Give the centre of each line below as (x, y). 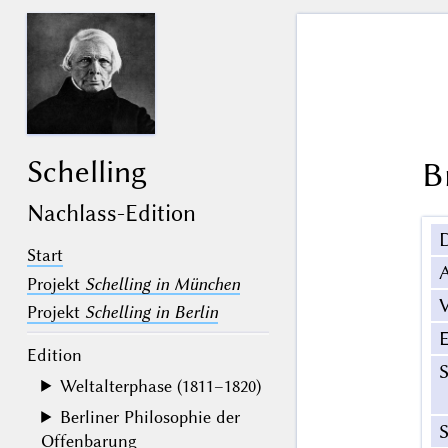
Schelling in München (162, 283)
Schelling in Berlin (151, 312)
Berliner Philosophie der (150, 416)
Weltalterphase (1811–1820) (161, 385)
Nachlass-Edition (111, 214)
